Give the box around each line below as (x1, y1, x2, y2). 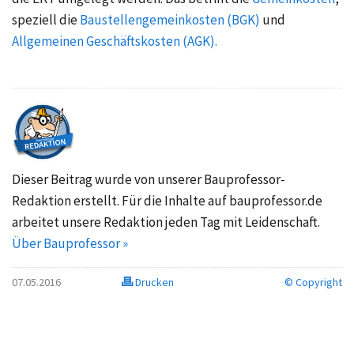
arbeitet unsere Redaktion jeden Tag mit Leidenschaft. (12, 213, 320, 232)
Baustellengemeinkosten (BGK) (80, 11, 260, 29)
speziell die (12, 11, 80, 29)
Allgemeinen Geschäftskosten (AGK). (12, 32, 217, 51)
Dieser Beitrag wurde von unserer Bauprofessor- (12, 171, 285, 189)
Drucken (133, 275, 175, 290)
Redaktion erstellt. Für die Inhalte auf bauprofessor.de (12, 192, 322, 210)
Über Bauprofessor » (12, 235, 128, 253)
